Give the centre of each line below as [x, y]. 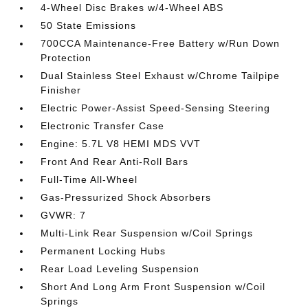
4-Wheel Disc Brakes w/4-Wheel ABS [132, 8]
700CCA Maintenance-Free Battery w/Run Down [161, 43]
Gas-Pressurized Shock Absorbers [126, 197]
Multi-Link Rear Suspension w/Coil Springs [147, 233]
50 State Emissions [89, 25]
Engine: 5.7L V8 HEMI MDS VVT [121, 144]
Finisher [61, 90]
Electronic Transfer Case [103, 126]
